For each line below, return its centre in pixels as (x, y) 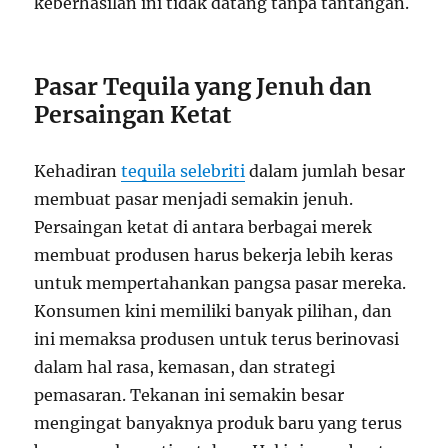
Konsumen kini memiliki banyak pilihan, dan (213, 311)
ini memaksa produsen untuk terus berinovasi (217, 339)
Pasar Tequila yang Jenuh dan (203, 87)
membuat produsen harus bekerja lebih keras (214, 255)
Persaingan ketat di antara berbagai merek (203, 227)
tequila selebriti (183, 171)
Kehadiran (78, 171)
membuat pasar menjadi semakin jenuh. (194, 199)
